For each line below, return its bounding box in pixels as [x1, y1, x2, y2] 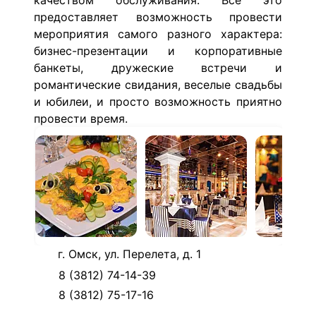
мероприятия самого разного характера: [34, 27, 282, 41]
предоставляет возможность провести [34, 10, 282, 24]
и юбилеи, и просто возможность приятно [34, 95, 282, 109]
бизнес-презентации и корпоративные [34, 44, 282, 58]
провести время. [34, 111, 128, 126]
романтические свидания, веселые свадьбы [34, 78, 282, 92]
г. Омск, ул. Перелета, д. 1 [58, 247, 201, 261]
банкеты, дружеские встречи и [34, 61, 282, 75]
